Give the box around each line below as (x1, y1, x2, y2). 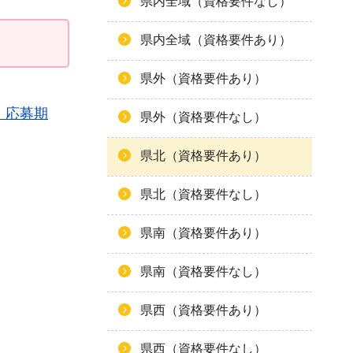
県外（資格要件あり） (140, 72, 266, 85)
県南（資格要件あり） (140, 226, 266, 240)
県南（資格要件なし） (140, 265, 266, 278)
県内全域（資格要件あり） (140, 33, 292, 46)
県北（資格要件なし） (140, 188, 266, 201)
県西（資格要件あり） (140, 303, 266, 317)
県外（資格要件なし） (140, 110, 266, 124)
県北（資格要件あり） (140, 149, 266, 162)
